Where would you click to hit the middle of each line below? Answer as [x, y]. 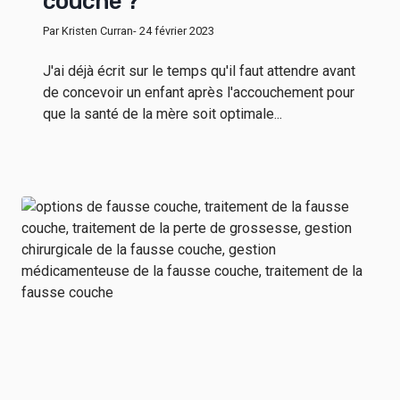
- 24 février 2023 [174, 31]
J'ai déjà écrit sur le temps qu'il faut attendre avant [199, 71]
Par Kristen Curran [88, 31]
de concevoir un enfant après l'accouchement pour [199, 93]
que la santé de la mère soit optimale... [162, 114]
